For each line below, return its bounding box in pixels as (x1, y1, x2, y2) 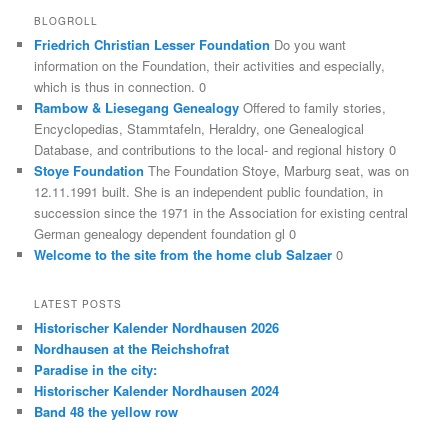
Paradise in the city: (34, 360, 158, 380)
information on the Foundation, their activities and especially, (34, 55, 386, 75)
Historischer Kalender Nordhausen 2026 (34, 318, 280, 338)
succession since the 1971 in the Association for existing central (34, 202, 409, 222)
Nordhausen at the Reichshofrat (34, 339, 230, 359)
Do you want (270, 34, 347, 54)
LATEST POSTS (34, 297, 123, 312)
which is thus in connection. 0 (34, 76, 207, 96)
